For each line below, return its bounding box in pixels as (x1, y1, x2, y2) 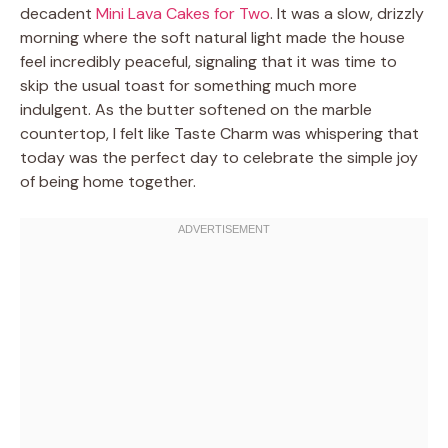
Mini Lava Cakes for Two (96, 2, 270, 24)
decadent (20, 2, 96, 24)
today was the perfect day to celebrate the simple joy (20, 146, 418, 168)
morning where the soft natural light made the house (20, 26, 405, 48)
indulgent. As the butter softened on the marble (20, 98, 372, 120)
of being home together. (20, 170, 196, 192)
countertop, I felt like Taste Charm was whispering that (20, 122, 419, 144)
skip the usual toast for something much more (20, 74, 357, 96)
